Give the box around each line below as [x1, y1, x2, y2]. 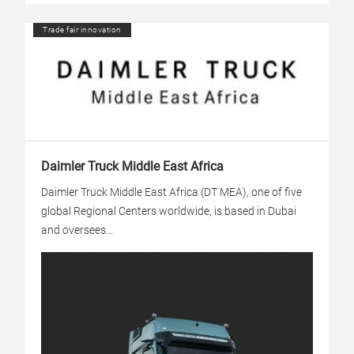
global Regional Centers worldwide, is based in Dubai [41, 205, 296, 217]
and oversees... [41, 224, 113, 236]
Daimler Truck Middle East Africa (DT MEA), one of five [41, 186, 302, 198]
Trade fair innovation [43, 25, 122, 34]
